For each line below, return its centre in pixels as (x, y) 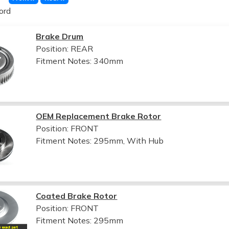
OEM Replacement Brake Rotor (99, 116)
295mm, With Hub (129, 140)
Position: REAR (65, 48)
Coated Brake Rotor (77, 196)
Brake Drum (60, 36)
